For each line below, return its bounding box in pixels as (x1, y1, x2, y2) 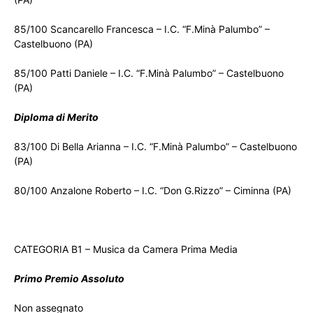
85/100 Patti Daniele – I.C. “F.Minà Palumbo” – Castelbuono (14, 67, 284, 80)
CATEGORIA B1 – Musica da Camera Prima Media (14, 243, 238, 256)
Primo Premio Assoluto (14, 272, 124, 285)
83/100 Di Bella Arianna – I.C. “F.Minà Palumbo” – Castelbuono (14, 140, 297, 153)
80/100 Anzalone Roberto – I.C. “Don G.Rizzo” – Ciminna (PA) (14, 184, 291, 197)
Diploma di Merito (14, 111, 99, 124)
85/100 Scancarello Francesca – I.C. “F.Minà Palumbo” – (14, 23, 270, 36)
